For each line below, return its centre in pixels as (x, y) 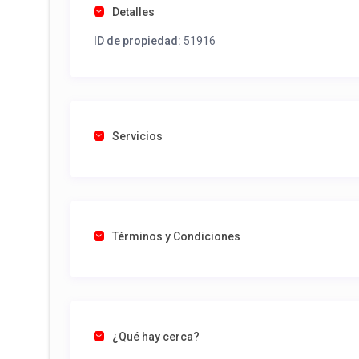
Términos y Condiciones (176, 237)
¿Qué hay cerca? (156, 337)
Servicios (137, 137)
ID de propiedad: (137, 41)
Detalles (133, 12)
